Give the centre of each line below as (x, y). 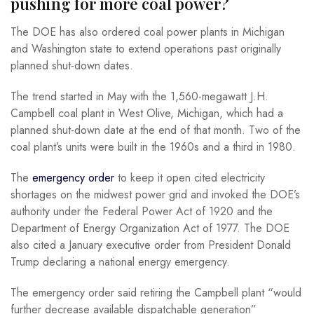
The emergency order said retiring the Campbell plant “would (156, 292)
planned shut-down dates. (74, 65)
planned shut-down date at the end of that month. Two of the (156, 130)
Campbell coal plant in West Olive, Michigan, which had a (147, 113)
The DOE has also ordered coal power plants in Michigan (148, 32)
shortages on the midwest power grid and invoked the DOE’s (155, 194)
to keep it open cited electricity (190, 177)
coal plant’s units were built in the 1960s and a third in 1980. (155, 146)
